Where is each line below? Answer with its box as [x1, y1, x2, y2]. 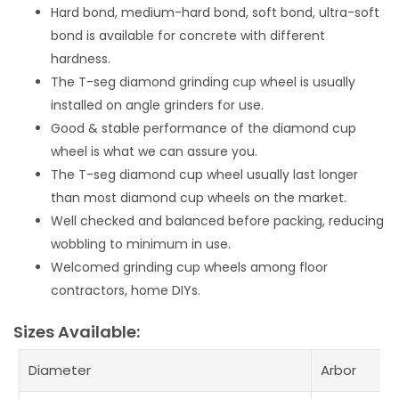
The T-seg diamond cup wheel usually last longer [51, 166, 358, 184]
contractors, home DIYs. [51, 281, 200, 300]
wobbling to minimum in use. [51, 235, 231, 254]
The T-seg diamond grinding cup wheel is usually [51, 73, 355, 92]
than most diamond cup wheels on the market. [51, 189, 346, 208]
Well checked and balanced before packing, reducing [51, 212, 384, 231]
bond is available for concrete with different [51, 27, 325, 45]
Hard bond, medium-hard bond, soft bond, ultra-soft [51, 4, 379, 22]
